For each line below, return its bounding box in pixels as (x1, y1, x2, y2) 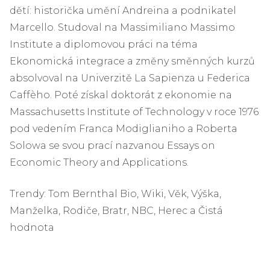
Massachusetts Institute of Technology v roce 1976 (10, 105, 259, 118)
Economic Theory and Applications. (10, 156, 189, 168)
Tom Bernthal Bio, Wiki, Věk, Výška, (46, 187, 221, 199)
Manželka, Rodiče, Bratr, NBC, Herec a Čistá (10, 204, 223, 216)
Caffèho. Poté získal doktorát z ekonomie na (10, 89, 232, 101)
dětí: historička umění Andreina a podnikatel (10, 4, 236, 16)
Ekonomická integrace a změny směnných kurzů (10, 55, 255, 67)
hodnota (10, 221, 54, 233)
